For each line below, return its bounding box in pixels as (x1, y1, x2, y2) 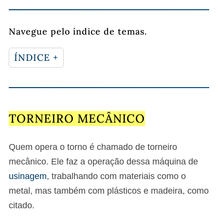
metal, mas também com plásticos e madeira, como (9, 186, 209, 196)
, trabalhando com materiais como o (47, 171, 186, 181)
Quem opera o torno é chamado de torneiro (9, 142, 177, 152)
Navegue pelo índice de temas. (9, 26, 147, 37)
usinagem (9, 171, 47, 181)
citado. (9, 200, 35, 210)
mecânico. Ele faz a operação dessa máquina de (9, 157, 198, 166)
